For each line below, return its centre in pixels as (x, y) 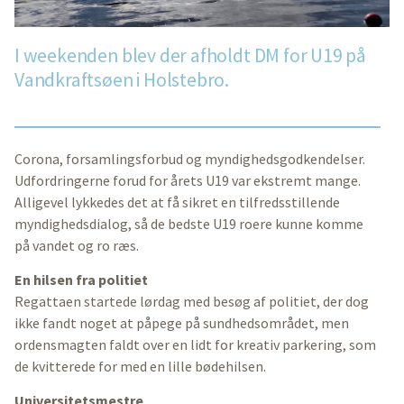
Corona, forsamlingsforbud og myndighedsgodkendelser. (190, 158)
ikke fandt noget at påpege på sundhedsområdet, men (182, 322)
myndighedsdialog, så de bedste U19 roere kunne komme (189, 223)
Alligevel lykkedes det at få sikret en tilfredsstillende (177, 202)
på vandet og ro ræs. (77, 245)
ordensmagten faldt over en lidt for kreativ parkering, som (195, 344)
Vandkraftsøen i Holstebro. (122, 80)
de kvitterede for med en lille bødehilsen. (140, 366)
